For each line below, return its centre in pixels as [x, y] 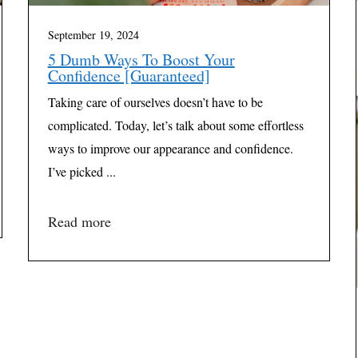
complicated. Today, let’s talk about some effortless [175, 125]
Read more [79, 221]
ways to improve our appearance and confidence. [170, 148]
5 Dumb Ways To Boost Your [141, 59]
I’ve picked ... [82, 171]
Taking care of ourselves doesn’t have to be [155, 101]
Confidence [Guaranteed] [129, 75]
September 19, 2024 [93, 34]
